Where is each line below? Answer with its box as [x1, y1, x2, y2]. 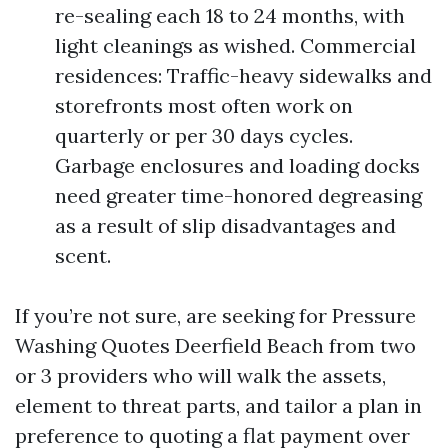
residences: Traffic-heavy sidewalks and [55, 63, 432, 88]
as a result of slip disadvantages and [55, 213, 396, 238]
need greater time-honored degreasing [55, 183, 422, 208]
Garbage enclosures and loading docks [55, 153, 420, 178]
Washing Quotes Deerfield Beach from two [15, 333, 416, 358]
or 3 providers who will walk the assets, [15, 363, 386, 388]
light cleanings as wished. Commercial [55, 33, 416, 58]
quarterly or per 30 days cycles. [55, 123, 353, 148]
